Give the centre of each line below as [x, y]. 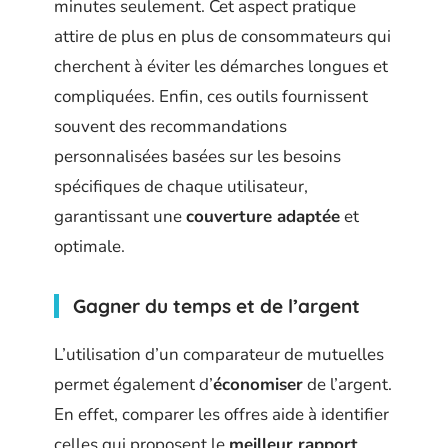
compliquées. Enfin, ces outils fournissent [211, 96]
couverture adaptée [263, 216]
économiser [258, 384]
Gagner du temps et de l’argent [216, 305]
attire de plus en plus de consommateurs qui [222, 36]
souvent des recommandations [170, 126]
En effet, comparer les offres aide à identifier [221, 414]
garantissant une [120, 216]
